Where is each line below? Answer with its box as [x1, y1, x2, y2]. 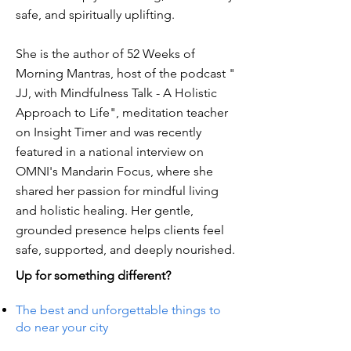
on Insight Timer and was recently [16, 125, 201, 139]
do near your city [16, 320, 108, 335]
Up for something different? [16, 268, 171, 283]
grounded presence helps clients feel [16, 223, 224, 237]
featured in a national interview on [16, 144, 204, 159]
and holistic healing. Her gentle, [16, 203, 194, 218]
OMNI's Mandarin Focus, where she [16, 164, 213, 179]
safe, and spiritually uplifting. [16, 7, 175, 22]
